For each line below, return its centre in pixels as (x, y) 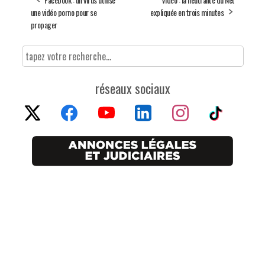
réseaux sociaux (132, 88)
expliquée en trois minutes (187, 12)
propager (44, 24)
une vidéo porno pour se (63, 12)
